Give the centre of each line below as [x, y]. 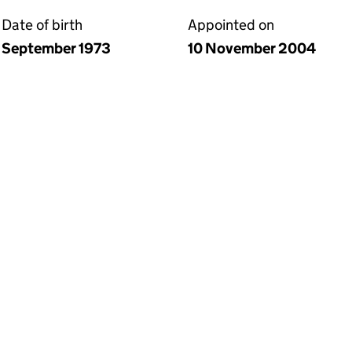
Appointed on [231, 25]
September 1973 [56, 48]
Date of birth [42, 25]
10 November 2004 [252, 48]
